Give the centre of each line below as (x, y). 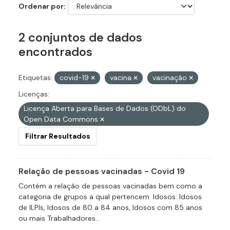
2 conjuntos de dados (80, 38)
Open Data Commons (62, 119)
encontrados (55, 52)
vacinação (171, 78)
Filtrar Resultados (58, 136)
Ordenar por (41, 6)
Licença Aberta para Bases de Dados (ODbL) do (105, 109)
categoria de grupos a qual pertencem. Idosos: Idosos (110, 197)
